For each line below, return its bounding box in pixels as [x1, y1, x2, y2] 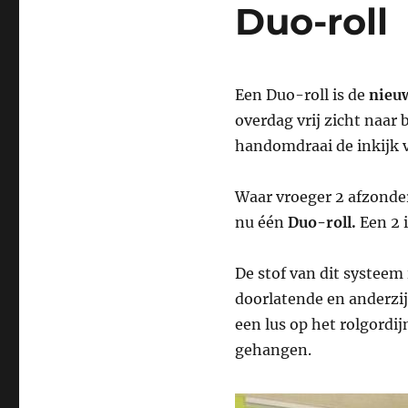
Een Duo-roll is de [234, 85, 369, 104]
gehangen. [234, 340, 311, 359]
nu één [234, 212, 288, 231]
